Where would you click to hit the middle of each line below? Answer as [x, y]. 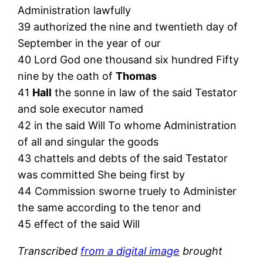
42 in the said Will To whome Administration [127, 125]
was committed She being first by [102, 174]
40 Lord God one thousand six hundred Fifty [129, 59]
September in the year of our [90, 43]
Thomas [136, 76]
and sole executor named [81, 109]
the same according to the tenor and [109, 207]
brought [201, 251]
